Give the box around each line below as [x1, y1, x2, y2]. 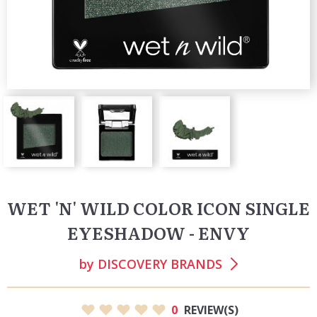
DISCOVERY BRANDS [98, 255, 222, 272]
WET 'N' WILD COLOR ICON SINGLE [7, 195, 310, 220]
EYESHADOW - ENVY [67, 220, 250, 245]
